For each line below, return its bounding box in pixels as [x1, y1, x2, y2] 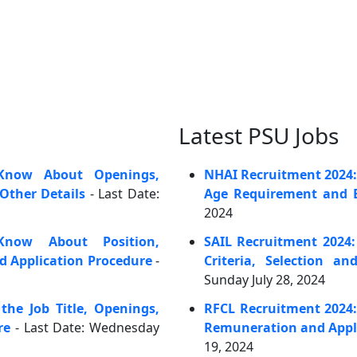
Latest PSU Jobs [178, 120, 339, 151]
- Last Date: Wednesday [10, 319, 160, 336]
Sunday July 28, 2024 [204, 271, 325, 288]
